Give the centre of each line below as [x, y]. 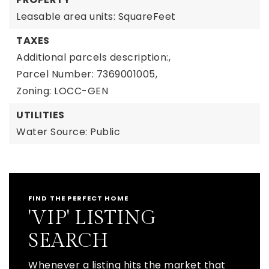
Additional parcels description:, [93, 57]
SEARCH [68, 241]
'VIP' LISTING [92, 218]
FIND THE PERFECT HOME [79, 198]
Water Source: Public [68, 132]
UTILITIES [41, 115]
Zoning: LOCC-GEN [62, 91]
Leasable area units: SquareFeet [96, 17]
